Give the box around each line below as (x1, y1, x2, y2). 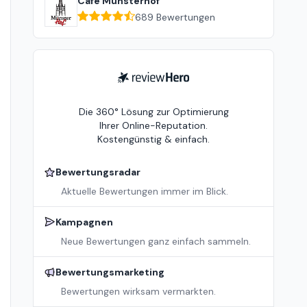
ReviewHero (117, 72, 169, 84)
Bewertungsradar (56, 166, 140, 178)
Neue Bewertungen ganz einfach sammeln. (61, 235, 251, 247)
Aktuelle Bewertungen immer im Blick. (61, 185, 228, 197)
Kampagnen (56, 216, 113, 228)
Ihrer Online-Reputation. (99, 119, 208, 132)
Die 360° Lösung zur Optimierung (78, 106, 229, 118)
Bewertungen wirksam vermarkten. (61, 285, 216, 297)
